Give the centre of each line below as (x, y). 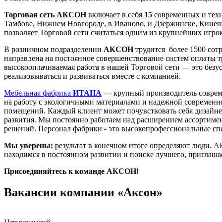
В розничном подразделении (54, 49)
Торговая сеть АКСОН (46, 14)
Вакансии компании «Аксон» (83, 192)
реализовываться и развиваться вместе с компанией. (93, 76)
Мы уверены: (28, 145)
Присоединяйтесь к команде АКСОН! (71, 171)
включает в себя (116, 14)
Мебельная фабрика (38, 93)
